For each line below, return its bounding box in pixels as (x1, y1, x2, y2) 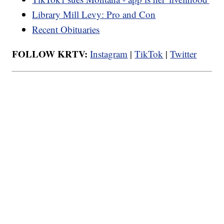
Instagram (90, 47, 128, 60)
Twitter (170, 47, 197, 60)
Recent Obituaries (32, 22, 100, 35)
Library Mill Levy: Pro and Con (32, 7, 156, 20)
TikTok (134, 47, 163, 60)
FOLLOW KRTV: (12, 46, 88, 60)
